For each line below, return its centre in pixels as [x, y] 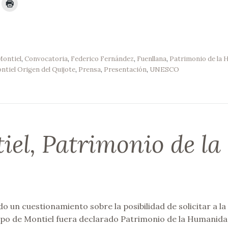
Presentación [125, 70]
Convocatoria [46, 59]
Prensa [89, 70]
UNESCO [164, 70]
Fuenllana [151, 59]
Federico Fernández [102, 59]
